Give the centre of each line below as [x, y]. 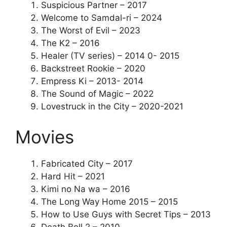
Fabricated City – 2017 [87, 163]
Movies [45, 137]
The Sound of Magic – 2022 [97, 94]
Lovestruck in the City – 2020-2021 [112, 107]
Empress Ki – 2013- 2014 [92, 81]
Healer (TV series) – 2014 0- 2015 [110, 56]
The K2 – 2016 [70, 43]
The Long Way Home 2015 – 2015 [109, 201]
